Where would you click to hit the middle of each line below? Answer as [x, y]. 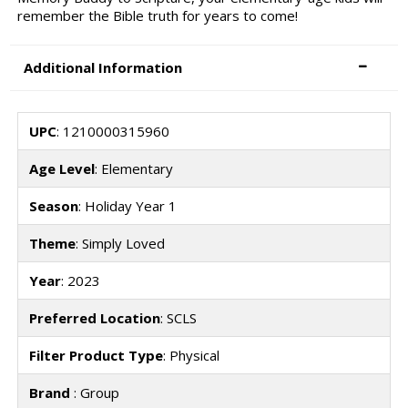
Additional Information [103, 68]
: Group [96, 392]
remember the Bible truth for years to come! [157, 15]
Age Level [61, 168]
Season [53, 205]
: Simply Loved [120, 243]
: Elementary [133, 168]
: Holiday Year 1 [127, 205]
